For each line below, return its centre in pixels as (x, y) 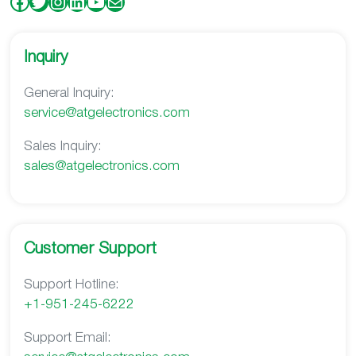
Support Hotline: (71, 285)
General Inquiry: (69, 93)
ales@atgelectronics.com (105, 167)
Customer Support (90, 250)
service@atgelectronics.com (106, 113)
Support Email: (67, 339)
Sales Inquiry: (62, 147)
